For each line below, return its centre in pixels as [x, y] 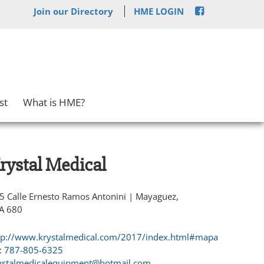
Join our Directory [73, 11]
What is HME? [54, 102]
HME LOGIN [159, 11]
